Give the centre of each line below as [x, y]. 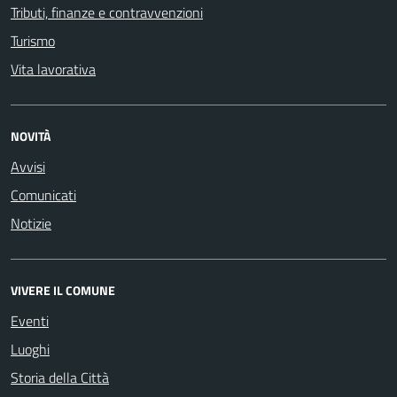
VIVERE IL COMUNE [63, 290]
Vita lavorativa [53, 69]
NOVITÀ [31, 136]
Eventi [30, 321]
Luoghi [30, 349]
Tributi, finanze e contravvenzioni [107, 12]
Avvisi [28, 167]
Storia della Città [60, 378]
